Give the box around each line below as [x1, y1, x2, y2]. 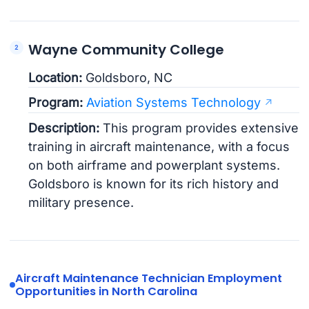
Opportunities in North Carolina [14, 283, 197, 300]
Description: [28, 121, 100, 136]
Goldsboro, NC [82, 70, 173, 86]
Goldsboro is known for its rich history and [28, 177, 279, 192]
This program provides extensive [99, 121, 299, 136]
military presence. [28, 195, 134, 210]
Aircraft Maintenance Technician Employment [14, 270, 282, 287]
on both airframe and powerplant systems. [28, 158, 281, 173]
